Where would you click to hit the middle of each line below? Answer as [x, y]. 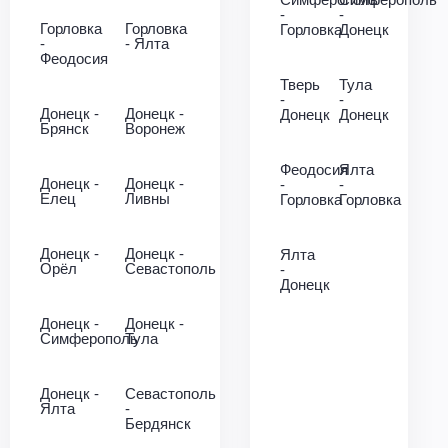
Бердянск [158, 423]
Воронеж [155, 128]
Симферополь [89, 338]
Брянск [64, 128]
